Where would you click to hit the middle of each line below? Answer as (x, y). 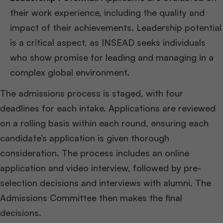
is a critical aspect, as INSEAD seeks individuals (108, 42)
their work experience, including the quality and (107, 12)
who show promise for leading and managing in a (112, 57)
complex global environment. (70, 72)
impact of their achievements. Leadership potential (116, 27)
